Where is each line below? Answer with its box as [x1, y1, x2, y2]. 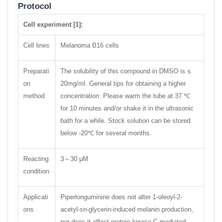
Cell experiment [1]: [23, 21, 83, 28]
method [23, 92, 45, 100]
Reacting [23, 155, 49, 163]
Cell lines [23, 42, 50, 49]
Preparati [23, 67, 49, 75]
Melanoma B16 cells [60, 42, 119, 49]
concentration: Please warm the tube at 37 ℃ [60, 92, 190, 100]
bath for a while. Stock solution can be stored [60, 117, 190, 124]
